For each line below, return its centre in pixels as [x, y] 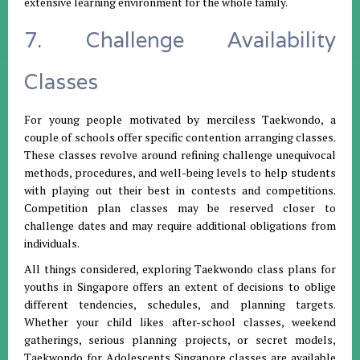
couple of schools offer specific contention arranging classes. [180, 137]
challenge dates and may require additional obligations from [180, 226]
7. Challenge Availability [180, 40]
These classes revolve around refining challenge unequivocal [180, 155]
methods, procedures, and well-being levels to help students [180, 173]
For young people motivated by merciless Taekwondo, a [180, 120]
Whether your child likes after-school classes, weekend [180, 322]
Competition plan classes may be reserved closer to [180, 208]
